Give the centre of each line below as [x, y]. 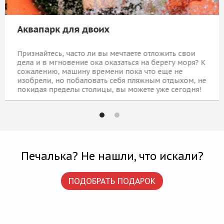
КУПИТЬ [186, 134]
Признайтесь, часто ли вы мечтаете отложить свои [104, 54]
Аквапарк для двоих [61, 29]
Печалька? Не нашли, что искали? [112, 156]
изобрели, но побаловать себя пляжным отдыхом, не [109, 81]
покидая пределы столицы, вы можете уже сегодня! [107, 90]
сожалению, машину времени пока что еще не [98, 72]
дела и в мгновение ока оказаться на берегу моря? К [109, 63]
